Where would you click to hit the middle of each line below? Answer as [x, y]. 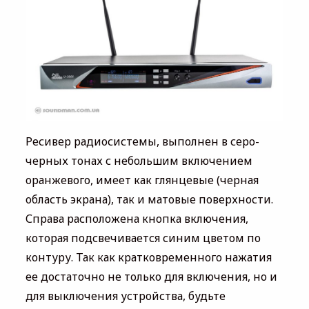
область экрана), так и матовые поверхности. [149, 199]
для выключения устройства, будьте [125, 296]
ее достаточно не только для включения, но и [151, 276]
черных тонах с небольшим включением [139, 160]
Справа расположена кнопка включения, [137, 218]
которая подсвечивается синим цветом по [143, 238]
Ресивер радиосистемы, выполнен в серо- [142, 141]
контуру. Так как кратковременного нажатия [148, 257]
